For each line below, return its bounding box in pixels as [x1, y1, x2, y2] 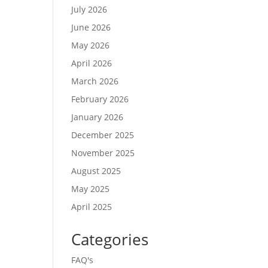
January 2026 [71, 111, 124, 123]
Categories [71, 229, 149, 251]
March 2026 [71, 75, 119, 87]
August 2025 [71, 165, 121, 177]
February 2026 [71, 93, 129, 105]
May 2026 [71, 39, 110, 51]
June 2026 [71, 22, 111, 33]
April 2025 [71, 201, 112, 213]
